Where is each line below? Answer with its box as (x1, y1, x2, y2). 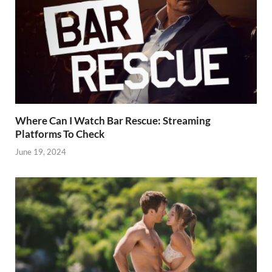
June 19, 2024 (15, 146, 66, 157)
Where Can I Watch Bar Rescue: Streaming (15, 114, 211, 127)
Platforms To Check (15, 127, 104, 141)
